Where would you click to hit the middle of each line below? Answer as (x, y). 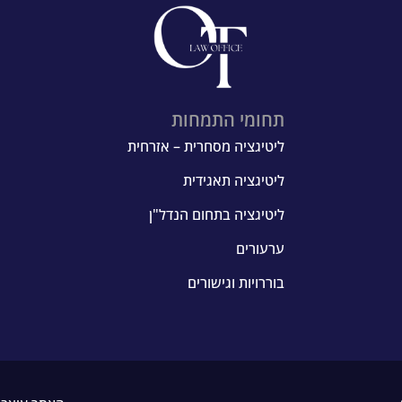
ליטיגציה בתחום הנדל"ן (217, 214)
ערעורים (261, 248)
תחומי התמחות (228, 119)
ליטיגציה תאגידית (234, 180)
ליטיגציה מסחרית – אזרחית (206, 146)
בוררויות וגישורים (236, 282)
